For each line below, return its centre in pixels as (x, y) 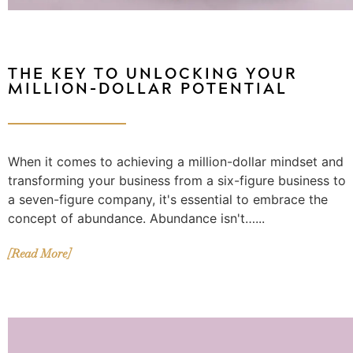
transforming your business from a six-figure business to (177, 181)
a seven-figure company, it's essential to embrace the (168, 200)
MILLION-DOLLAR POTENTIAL (148, 88)
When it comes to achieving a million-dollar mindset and (176, 162)
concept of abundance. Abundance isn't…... (136, 219)
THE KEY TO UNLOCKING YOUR (153, 73)
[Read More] (39, 254)
